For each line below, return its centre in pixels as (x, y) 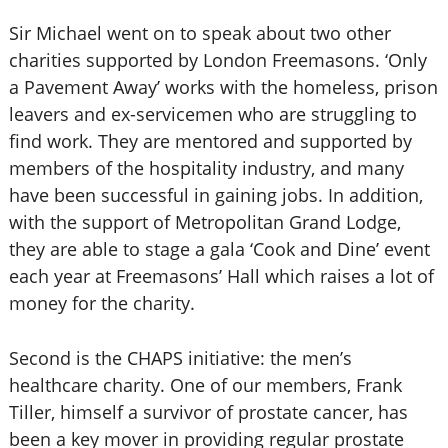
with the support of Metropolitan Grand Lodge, (204, 222)
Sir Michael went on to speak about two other (199, 33)
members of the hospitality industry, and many (206, 168)
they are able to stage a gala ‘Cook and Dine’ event (219, 249)
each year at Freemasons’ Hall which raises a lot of (221, 276)
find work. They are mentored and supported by (210, 141)
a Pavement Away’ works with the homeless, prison (223, 87)
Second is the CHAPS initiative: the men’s (180, 358)
